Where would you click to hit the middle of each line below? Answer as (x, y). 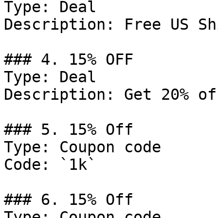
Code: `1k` (50, 164)
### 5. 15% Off (69, 129)
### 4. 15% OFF (69, 59)
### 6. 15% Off (69, 200)
